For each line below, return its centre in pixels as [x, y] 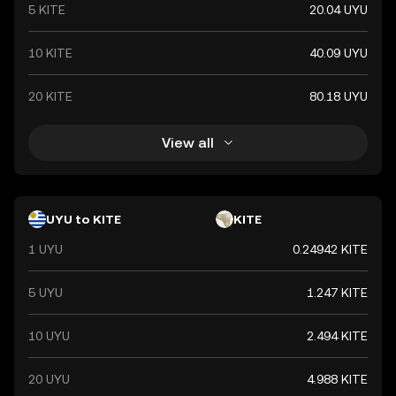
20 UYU [49, 379]
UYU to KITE [84, 219]
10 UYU [49, 336]
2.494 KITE [337, 336]
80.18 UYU [339, 96]
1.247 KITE [337, 293]
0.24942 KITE [330, 249]
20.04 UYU [339, 10]
